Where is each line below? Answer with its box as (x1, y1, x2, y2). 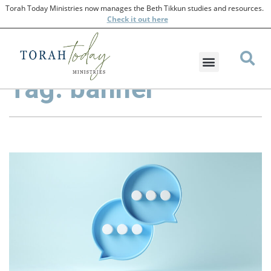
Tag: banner (9, 73, 156, 105)
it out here (128, 14, 168, 24)
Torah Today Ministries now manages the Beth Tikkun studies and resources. (5, 3, 266, 13)
